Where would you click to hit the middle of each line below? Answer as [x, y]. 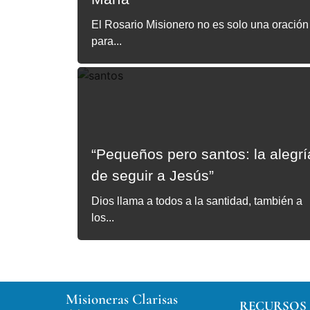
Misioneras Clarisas [121, 299]
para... [107, 41]
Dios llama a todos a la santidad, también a [197, 201]
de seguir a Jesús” [153, 175]
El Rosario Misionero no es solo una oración [200, 25]
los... [103, 218]
